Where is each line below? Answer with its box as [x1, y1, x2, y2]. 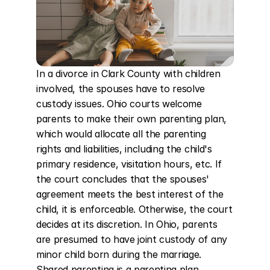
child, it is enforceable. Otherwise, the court [36, 203, 233, 215]
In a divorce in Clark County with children [36, 67, 221, 80]
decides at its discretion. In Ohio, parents [36, 218, 218, 230]
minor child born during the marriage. [36, 248, 202, 260]
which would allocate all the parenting [36, 128, 206, 140]
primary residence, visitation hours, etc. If [36, 158, 222, 170]
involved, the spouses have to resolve [36, 83, 206, 95]
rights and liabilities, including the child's [36, 143, 212, 155]
